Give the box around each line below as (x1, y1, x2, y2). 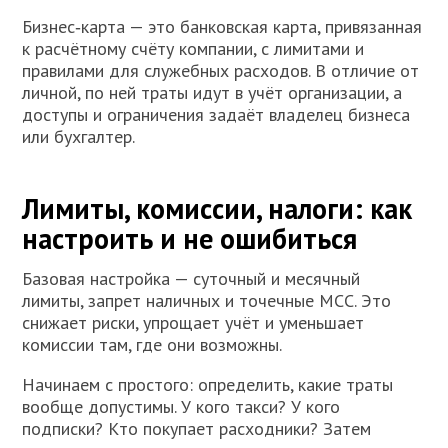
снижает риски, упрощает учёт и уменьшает (22, 311, 365, 335)
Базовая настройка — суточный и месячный (22, 267, 361, 291)
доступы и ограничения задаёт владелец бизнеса (22, 103, 411, 127)
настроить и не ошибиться (22, 220, 358, 258)
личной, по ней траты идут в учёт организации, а (22, 81, 403, 105)
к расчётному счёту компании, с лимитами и (22, 37, 365, 61)
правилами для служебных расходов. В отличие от (22, 59, 420, 83)
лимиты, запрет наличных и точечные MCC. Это (22, 289, 392, 313)
